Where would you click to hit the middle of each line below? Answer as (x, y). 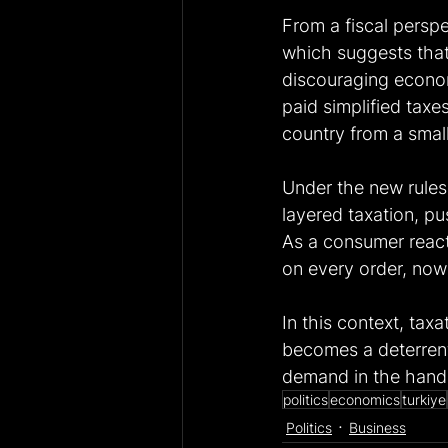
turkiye (424, 400)
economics (365, 400)
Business (377, 427)
